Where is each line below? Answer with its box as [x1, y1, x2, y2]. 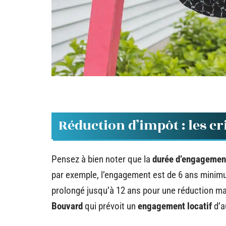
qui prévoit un [83, 200, 138, 212]
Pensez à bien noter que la [51, 153, 152, 165]
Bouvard [51, 200, 83, 212]
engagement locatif [138, 200, 212, 212]
